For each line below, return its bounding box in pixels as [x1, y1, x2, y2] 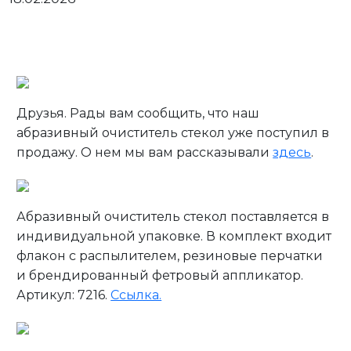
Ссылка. [110, 287, 162, 302]
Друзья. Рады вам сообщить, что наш [16, 105, 260, 121]
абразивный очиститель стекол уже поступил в [16, 125, 330, 140]
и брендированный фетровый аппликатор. [16, 267, 304, 283]
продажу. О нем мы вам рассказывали [16, 144, 273, 160]
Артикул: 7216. [16, 287, 111, 302]
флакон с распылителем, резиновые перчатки [16, 248, 324, 263]
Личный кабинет [27, 94, 122, 108]
